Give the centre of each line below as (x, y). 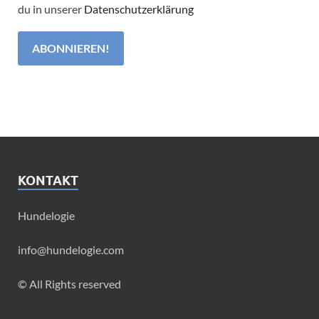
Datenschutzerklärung (139, 9)
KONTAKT (48, 180)
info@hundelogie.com (71, 249)
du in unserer (51, 9)
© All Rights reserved (69, 283)
